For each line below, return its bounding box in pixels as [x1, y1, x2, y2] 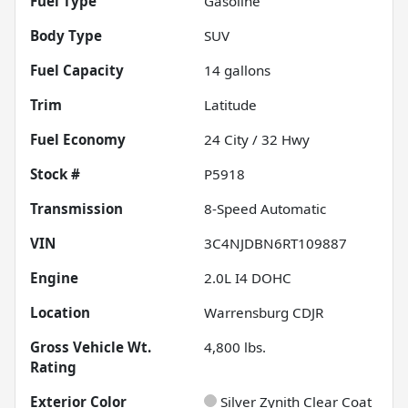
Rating [30, 358, 76, 377]
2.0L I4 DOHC [204, 269, 291, 288]
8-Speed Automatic [204, 199, 326, 219]
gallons [220, 61, 270, 80]
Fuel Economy [30, 130, 126, 149]
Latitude [204, 96, 257, 115]
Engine [30, 269, 78, 288]
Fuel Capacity [30, 61, 124, 80]
